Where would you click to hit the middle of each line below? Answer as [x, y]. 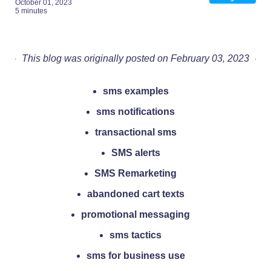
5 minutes [31, 11]
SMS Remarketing [135, 174]
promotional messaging [135, 215]
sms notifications [135, 112]
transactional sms [135, 132]
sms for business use [135, 256]
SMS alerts [135, 153]
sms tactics [135, 235]
